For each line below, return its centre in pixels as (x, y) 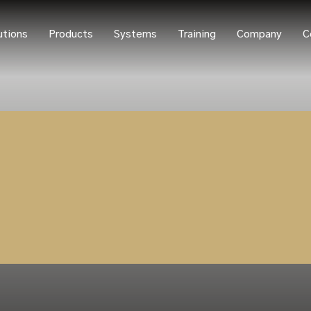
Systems (135, 34)
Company (259, 34)
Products (71, 34)
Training (197, 34)
